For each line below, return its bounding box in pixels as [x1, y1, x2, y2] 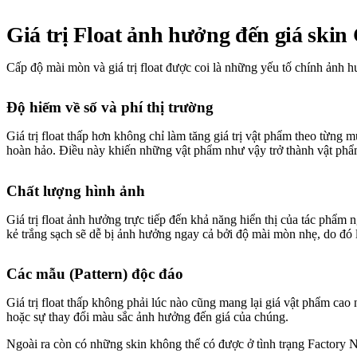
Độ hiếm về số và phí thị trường [6, 99, 214, 116]
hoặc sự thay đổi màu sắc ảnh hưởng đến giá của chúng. [6, 310, 288, 324]
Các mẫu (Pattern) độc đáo [6, 265, 183, 283]
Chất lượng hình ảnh [6, 182, 145, 199]
